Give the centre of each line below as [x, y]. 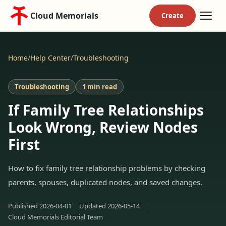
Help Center [50, 58]
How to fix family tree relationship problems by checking [107, 168]
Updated [93, 206]
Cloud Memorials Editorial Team [55, 217]
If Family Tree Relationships [106, 110]
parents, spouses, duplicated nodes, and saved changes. [105, 182]
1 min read [100, 87]
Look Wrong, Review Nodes [103, 127]
